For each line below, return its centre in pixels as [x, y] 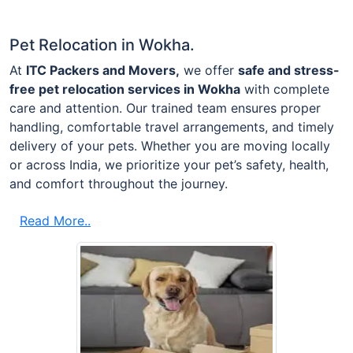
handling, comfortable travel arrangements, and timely [172, 126]
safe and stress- [289, 70]
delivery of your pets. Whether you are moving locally [170, 145]
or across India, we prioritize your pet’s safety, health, [169, 164]
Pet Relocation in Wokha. [102, 45]
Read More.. [55, 220]
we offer [209, 70]
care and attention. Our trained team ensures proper [165, 108]
